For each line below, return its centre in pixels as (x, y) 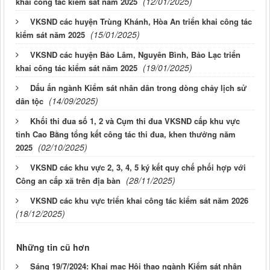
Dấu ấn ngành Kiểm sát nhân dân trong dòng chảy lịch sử (138, 88)
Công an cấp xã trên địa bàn (68, 181)
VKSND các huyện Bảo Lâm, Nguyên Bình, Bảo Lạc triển (135, 55)
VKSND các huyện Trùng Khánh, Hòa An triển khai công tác (141, 21)
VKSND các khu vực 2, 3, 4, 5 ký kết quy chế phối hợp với (138, 167)
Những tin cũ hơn (53, 247)
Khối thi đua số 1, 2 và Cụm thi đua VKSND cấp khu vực (135, 121)
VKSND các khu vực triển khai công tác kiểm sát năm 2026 (139, 200)
